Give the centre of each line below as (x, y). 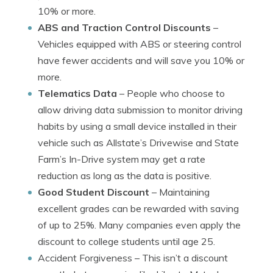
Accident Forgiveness (85, 258)
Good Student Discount (94, 192)
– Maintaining (179, 192)
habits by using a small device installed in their (137, 126)
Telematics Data (77, 93)
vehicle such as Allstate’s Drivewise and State (138, 143)
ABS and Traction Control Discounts (124, 27)
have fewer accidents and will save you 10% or (141, 60)
